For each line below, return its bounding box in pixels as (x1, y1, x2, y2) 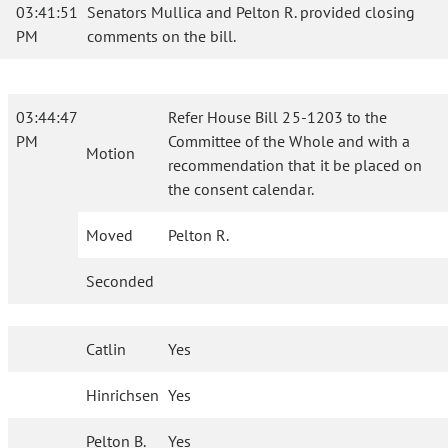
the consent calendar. (168, 179, 314, 199)
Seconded (86, 271, 154, 291)
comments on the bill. (87, 26, 236, 46)
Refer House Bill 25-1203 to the (168, 107, 387, 127)
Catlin (86, 339, 127, 359)
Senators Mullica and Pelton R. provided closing (87, 2, 415, 22)
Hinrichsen (86, 385, 160, 405)
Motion (86, 143, 135, 163)
